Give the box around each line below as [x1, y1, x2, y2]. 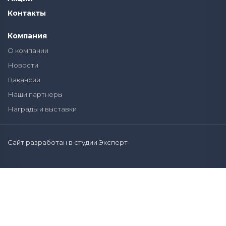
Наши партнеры [8, 90, 63, 98]
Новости [8, 61, 38, 69]
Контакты [8, 9, 46, 18]
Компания [8, 31, 47, 40]
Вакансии [8, 76, 40, 84]
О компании [8, 46, 48, 54]
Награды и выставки [8, 105, 77, 113]
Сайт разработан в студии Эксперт [8, 138, 128, 146]
